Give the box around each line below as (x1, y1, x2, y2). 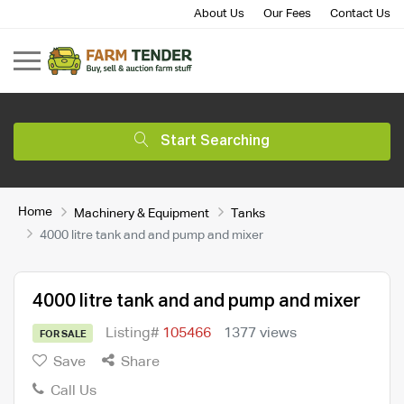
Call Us (47, 383, 96, 399)
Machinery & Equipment (74, 207, 209, 220)
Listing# (106, 326, 163, 341)
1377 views (224, 326, 298, 341)
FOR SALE (39, 328, 87, 339)
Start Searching (161, 133, 270, 149)
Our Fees (263, 8, 311, 20)
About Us (194, 8, 244, 20)
